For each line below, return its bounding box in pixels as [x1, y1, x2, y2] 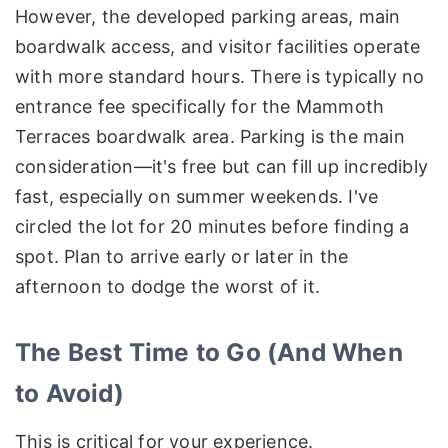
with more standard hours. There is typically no [15, 65, 425, 87]
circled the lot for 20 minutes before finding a [15, 215, 410, 237]
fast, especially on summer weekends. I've [15, 185, 379, 207]
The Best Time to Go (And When [15, 336, 403, 367]
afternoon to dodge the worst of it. [15, 275, 321, 297]
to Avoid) [15, 377, 124, 408]
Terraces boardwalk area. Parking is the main [15, 125, 405, 147]
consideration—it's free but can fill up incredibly [15, 155, 429, 177]
